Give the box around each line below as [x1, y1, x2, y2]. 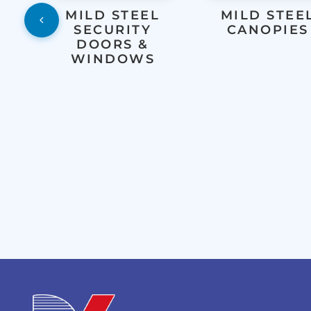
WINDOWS [70, 51, 155, 67]
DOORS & [76, 37, 149, 53]
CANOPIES [226, 22, 309, 38]
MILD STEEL [65, 8, 160, 24]
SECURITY [74, 22, 152, 38]
